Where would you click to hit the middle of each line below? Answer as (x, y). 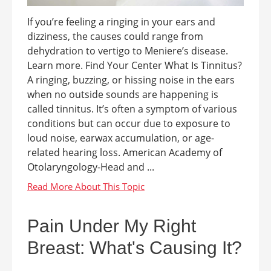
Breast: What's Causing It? (135, 247)
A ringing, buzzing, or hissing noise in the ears (131, 80)
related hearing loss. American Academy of (125, 152)
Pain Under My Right (112, 226)
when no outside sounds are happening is (123, 94)
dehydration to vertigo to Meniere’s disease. (128, 51)
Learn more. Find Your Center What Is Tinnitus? (135, 65)
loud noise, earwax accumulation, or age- (121, 138)
